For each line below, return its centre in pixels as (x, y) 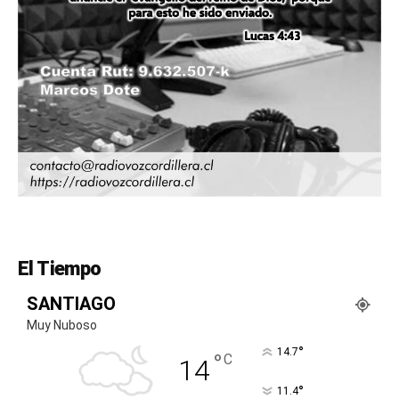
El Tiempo (60, 268)
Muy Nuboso (62, 325)
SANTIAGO (71, 303)
